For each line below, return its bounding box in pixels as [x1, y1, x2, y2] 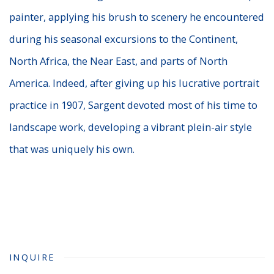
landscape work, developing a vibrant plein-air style [9, 120, 252, 135]
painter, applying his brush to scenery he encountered [9, 10, 264, 24]
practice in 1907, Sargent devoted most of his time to [9, 98, 257, 113]
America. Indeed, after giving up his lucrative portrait [9, 76, 259, 91]
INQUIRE [9, 251, 56, 264]
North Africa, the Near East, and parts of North [9, 54, 228, 68]
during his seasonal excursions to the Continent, [9, 32, 238, 46]
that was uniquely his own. [9, 142, 135, 157]
